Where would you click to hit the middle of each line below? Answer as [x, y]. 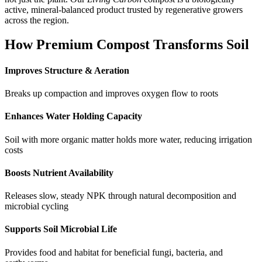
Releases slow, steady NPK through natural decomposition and [120, 196]
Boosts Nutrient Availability [59, 173]
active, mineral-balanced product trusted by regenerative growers [124, 9]
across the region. [37, 20]
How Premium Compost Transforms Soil [127, 45]
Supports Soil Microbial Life [61, 229]
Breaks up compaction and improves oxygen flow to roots [111, 93]
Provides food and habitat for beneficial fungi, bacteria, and [114, 252]
